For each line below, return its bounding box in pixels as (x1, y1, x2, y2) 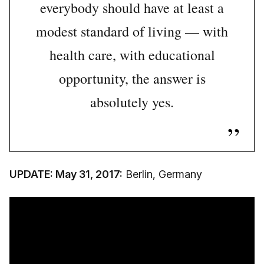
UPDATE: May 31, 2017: (9, 168, 123, 181)
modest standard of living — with (36, 22, 228, 41)
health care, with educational (49, 45, 215, 65)
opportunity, (58, 69, 128, 88)
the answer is (131, 69, 206, 88)
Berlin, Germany (123, 168, 202, 181)
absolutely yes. (90, 93, 174, 112)
